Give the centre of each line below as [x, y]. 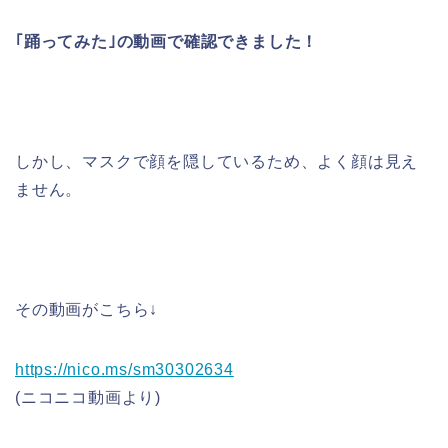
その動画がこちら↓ [87, 310]
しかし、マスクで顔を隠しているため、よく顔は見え [217, 162]
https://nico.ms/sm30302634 [124, 370]
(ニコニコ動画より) [88, 398]
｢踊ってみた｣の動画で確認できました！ [167, 42]
